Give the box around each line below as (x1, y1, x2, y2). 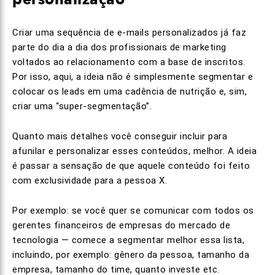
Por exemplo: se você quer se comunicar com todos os (12, 205, 254, 216)
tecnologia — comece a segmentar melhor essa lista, (12, 234, 244, 246)
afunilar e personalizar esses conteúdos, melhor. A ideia (12, 145, 257, 157)
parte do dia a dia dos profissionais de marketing (12, 42, 227, 53)
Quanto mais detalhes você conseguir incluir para (12, 131, 227, 142)
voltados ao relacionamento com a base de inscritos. (12, 56, 246, 68)
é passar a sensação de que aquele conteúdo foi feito (12, 160, 250, 171)
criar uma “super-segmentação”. (12, 101, 152, 112)
